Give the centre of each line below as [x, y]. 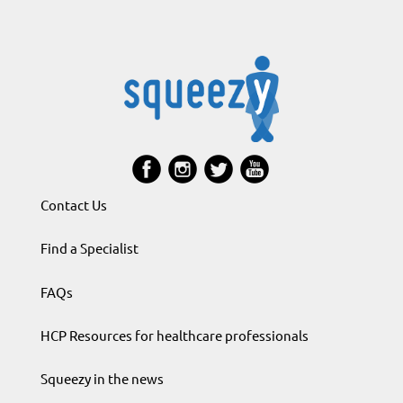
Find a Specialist [89, 248]
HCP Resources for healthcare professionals [174, 336]
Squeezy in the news [102, 379]
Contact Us [73, 204]
